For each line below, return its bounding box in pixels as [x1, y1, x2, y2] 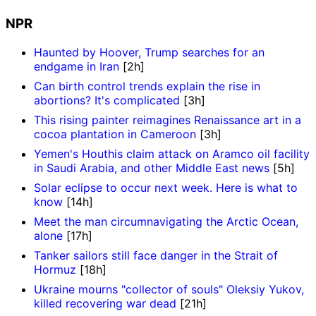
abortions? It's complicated [34, 92, 180, 107]
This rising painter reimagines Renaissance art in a [34, 112, 301, 127]
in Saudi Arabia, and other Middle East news [34, 160, 269, 175]
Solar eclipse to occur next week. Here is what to [34, 180, 298, 195]
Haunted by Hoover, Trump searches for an [34, 44, 265, 59]
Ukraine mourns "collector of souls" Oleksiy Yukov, [34, 281, 304, 296]
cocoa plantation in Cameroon [34, 126, 196, 141]
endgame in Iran [34, 59, 119, 73]
